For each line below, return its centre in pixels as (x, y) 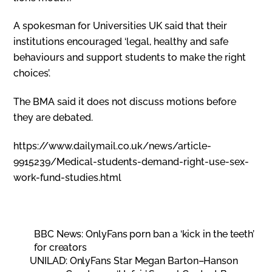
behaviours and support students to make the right (130, 58)
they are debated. (53, 118)
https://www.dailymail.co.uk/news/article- (113, 146)
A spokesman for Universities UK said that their (121, 26)
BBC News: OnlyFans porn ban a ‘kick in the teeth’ (144, 234)
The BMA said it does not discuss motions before (125, 102)
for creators (61, 247)
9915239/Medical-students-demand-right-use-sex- (131, 162)
